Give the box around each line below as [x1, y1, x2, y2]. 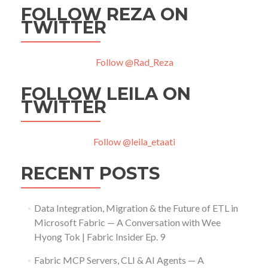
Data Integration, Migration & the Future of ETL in [33, 202, 238, 214]
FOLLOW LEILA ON [21, 83, 191, 105]
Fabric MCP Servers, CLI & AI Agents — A [33, 254, 204, 266]
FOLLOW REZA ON [21, 4, 189, 25]
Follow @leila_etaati [93, 136, 175, 148]
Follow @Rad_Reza [95, 56, 173, 68]
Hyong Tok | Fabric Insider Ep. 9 [33, 231, 165, 243]
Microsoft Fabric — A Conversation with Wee [33, 217, 221, 229]
